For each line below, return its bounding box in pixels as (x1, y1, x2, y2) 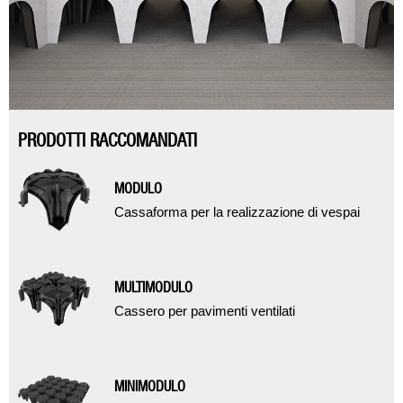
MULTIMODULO (114, 279, 193, 296)
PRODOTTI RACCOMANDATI (18, 130, 197, 151)
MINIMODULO (114, 378, 185, 395)
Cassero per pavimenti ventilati (114, 303, 295, 318)
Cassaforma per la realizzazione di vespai (114, 204, 360, 219)
